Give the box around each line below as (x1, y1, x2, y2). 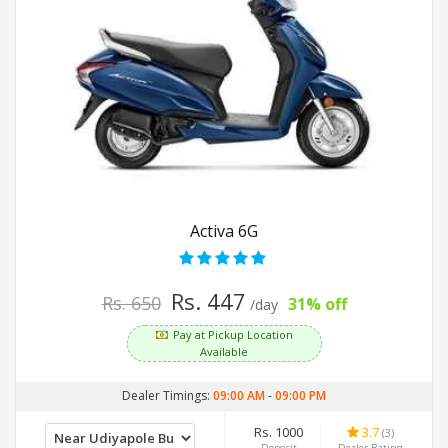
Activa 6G (190, 219, 258, 242)
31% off (287, 292, 347, 315)
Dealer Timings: (122, 386, 213, 404)
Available (200, 343, 248, 359)
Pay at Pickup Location (172, 326, 293, 342)
